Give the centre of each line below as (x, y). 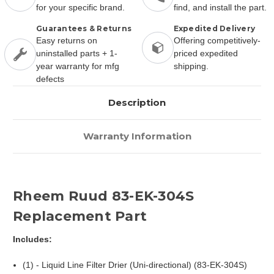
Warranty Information (137, 136)
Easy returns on (67, 40)
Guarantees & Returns (84, 28)
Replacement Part (80, 216)
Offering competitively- (217, 40)
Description (137, 102)
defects (50, 79)
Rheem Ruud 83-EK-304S (104, 196)
